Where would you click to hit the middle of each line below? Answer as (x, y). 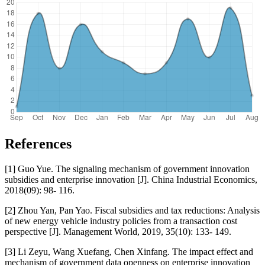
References (38, 143)
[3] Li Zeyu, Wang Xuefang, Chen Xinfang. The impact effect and (129, 251)
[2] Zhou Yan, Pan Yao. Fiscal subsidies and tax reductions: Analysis (132, 210)
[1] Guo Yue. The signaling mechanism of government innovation (127, 169)
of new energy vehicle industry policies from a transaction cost (121, 221)
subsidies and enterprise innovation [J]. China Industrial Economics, (131, 179)
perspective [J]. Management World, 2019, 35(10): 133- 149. (118, 231)
